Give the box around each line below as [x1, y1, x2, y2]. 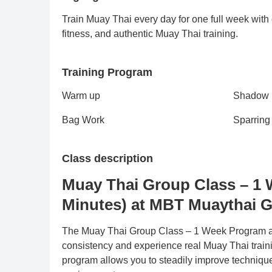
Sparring [233, 115, 270, 125]
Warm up [62, 90, 100, 101]
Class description [62, 152, 153, 165]
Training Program [62, 66, 152, 78]
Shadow [233, 90, 269, 101]
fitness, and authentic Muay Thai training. [62, 29, 238, 39]
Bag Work [62, 115, 104, 125]
